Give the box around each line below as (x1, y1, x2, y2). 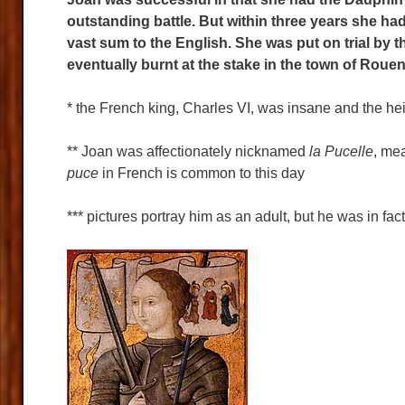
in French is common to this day (99, 165, 305, 181)
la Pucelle (309, 144, 373, 159)
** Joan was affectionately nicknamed (67, 144, 309, 159)
